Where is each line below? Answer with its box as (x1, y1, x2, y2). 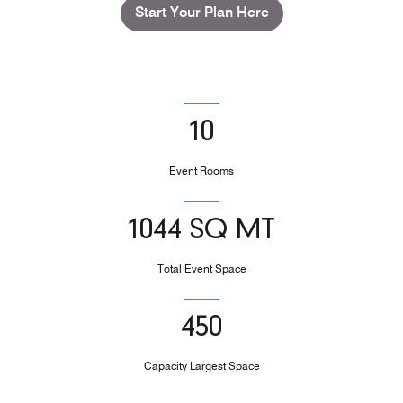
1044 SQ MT (128, 217, 275, 245)
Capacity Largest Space (143, 359, 260, 373)
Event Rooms (169, 164, 234, 178)
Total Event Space (157, 261, 246, 275)
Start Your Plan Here (134, 4, 269, 21)
